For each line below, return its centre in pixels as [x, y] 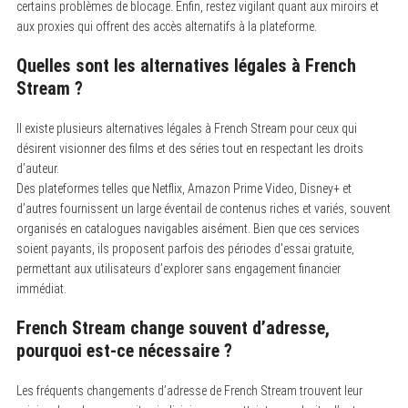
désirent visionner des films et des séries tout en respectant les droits [189, 148]
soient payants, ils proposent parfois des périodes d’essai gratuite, [185, 248]
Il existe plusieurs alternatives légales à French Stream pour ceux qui [186, 128]
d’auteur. [37, 168]
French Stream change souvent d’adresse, [173, 327]
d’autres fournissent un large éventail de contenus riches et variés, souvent [203, 208]
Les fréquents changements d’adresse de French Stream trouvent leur [189, 390]
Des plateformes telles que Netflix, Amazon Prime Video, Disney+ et [184, 188]
